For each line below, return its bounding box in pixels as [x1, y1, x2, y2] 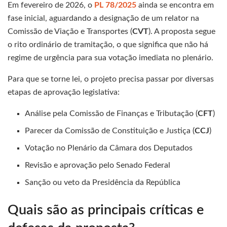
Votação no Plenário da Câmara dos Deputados [25, 143, 193, 152]
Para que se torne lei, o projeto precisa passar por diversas [8, 74, 214, 83]
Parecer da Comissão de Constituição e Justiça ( [25, 126, 195, 135]
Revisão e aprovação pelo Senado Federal [25, 161, 171, 169]
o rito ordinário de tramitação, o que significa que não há [8, 40, 208, 49]
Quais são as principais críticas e [8, 203, 204, 217]
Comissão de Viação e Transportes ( [8, 27, 132, 35]
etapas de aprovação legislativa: [8, 88, 120, 96]
